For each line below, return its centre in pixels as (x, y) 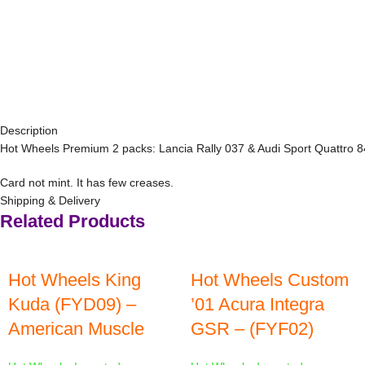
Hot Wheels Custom (270, 280)
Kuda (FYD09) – (72, 304)
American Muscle (76, 329)
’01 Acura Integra (257, 304)
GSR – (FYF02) (252, 329)
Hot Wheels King (75, 280)
